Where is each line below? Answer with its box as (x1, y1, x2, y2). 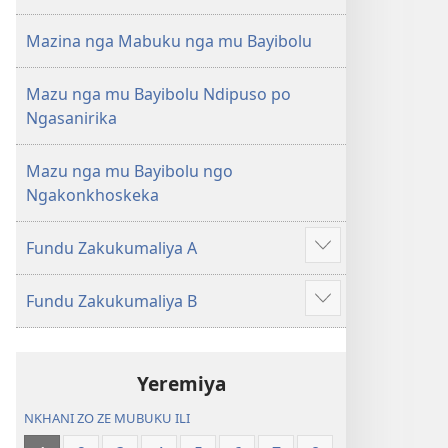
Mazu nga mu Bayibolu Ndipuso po (26, 83, 291, 105)
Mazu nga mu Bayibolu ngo (26, 160, 233, 182)
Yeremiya (136, 370, 226, 397)
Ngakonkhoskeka (26, 184, 159, 206)
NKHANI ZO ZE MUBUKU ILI (24, 409, 191, 428)
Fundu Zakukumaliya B (26, 290, 197, 312)
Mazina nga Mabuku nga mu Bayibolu (26, 30, 312, 52)
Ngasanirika (26, 107, 117, 129)
